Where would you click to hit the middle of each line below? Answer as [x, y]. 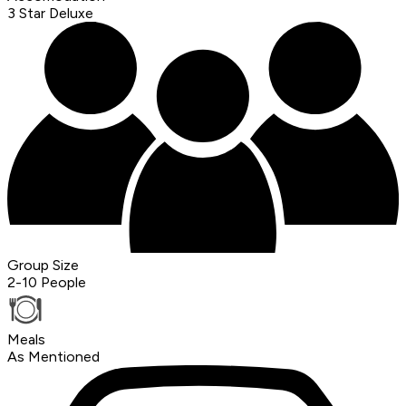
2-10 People [47, 283]
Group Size [43, 266]
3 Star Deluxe [50, 14]
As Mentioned [53, 357]
